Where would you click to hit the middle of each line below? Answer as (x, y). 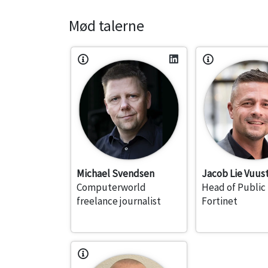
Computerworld (111, 188)
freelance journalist (119, 201)
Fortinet (220, 201)
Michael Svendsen (115, 174)
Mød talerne (106, 25)
